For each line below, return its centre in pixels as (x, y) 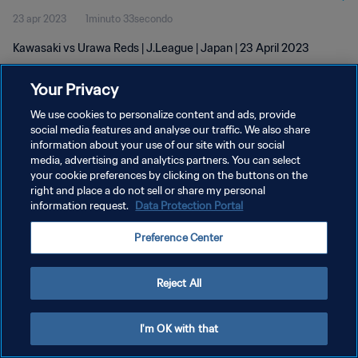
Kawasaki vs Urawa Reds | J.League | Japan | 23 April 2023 (161, 48)
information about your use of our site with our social (158, 145)
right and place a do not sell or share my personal (148, 191)
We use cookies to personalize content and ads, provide (163, 115)
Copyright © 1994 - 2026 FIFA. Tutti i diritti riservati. (106, 242)
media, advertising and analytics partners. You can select (166, 160)
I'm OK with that (179, 329)
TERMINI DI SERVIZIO (61, 190)
